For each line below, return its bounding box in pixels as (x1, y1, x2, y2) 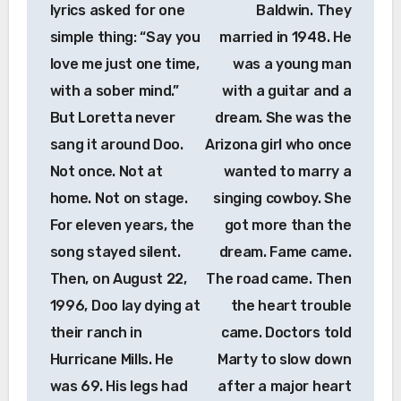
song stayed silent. (49, 243, 181, 260)
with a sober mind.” (49, 81, 179, 99)
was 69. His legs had (49, 377, 188, 395)
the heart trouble (230, 296, 352, 314)
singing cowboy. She (213, 189, 352, 207)
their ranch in (49, 323, 142, 341)
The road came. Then (206, 269, 352, 287)
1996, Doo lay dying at (49, 296, 200, 314)
